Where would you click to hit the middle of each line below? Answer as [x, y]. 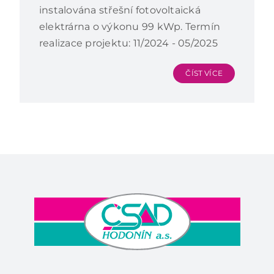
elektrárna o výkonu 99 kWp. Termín [130, 27]
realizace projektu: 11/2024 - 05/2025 [128, 43]
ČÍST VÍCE [204, 73]
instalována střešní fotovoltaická [120, 10]
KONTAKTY [41, 26]
